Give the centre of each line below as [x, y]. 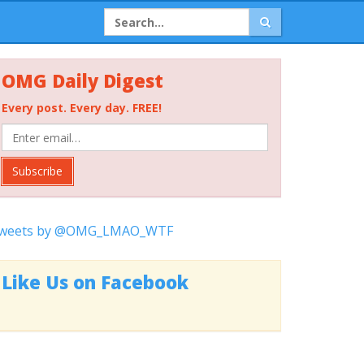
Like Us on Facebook [95, 282]
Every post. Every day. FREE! [82, 108]
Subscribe [37, 171]
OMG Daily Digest [82, 80]
